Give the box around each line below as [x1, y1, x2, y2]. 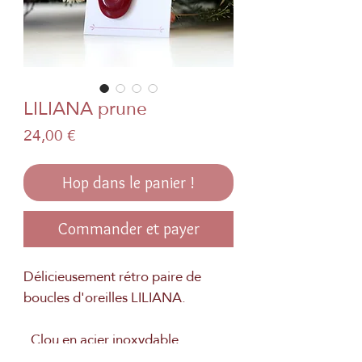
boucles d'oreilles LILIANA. [23, 284, 186, 310]
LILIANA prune [23, 90, 147, 126]
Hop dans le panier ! [62, 172, 195, 192]
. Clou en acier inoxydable [23, 326, 179, 352]
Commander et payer [57, 218, 200, 238]
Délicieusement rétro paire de [23, 263, 201, 289]
